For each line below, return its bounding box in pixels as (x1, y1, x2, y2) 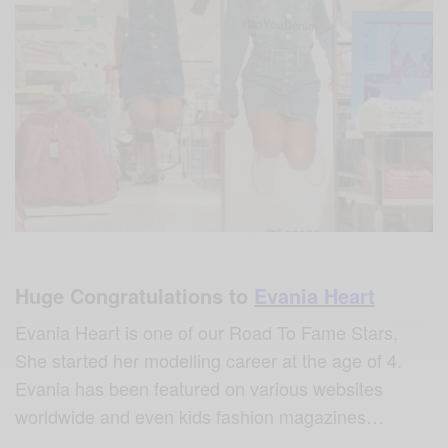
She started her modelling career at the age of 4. (15, 347, 403, 374)
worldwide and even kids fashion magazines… (15, 403, 385, 430)
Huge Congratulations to (15, 281, 254, 311)
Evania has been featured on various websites (15, 375, 384, 402)
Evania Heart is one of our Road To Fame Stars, (15, 319, 399, 346)
